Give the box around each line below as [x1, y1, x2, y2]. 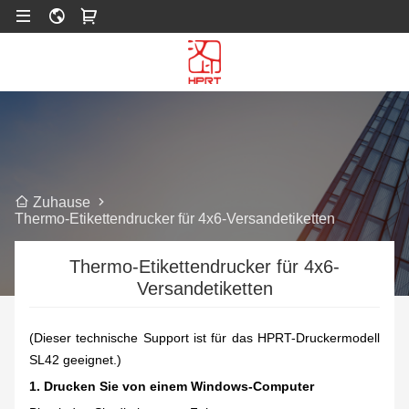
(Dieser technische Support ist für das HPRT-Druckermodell [29, 330, 380, 346]
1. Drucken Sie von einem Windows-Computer [29, 379, 314, 394]
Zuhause [33, 194, 90, 211]
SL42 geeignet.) [29, 352, 121, 368]
